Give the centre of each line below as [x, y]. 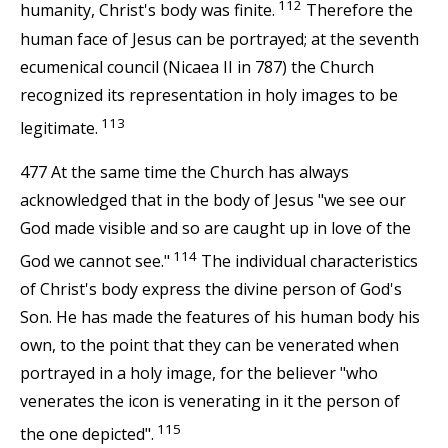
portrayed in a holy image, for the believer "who [199, 373]
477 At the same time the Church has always [184, 171]
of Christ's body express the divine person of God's [211, 289]
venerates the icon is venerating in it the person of [210, 401]
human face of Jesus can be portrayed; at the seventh [219, 38]
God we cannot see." [95, 261]
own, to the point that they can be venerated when [209, 345]
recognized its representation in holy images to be [209, 94]
